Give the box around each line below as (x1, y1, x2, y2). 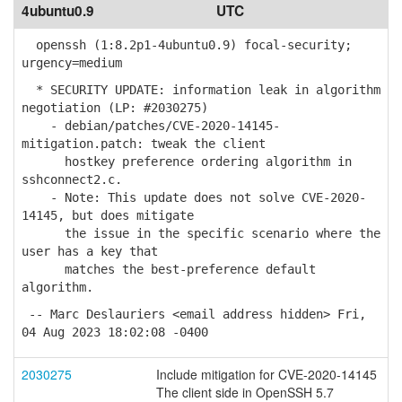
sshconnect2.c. (22, 172, 122, 187)
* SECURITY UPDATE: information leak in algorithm (22, 83, 380, 97)
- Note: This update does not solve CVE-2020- (22, 190, 366, 205)
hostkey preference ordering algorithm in (22, 154, 352, 169)
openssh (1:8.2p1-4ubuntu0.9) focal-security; (22, 38, 352, 52)
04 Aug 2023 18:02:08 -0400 (22, 325, 208, 339)
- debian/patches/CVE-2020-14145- (22, 118, 280, 133)
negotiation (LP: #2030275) (22, 100, 208, 115)
